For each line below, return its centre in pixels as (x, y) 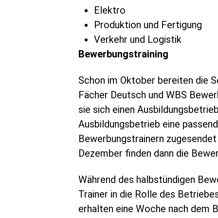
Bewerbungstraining (124, 54)
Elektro (110, 10)
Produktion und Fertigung (148, 25)
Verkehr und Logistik (138, 39)
